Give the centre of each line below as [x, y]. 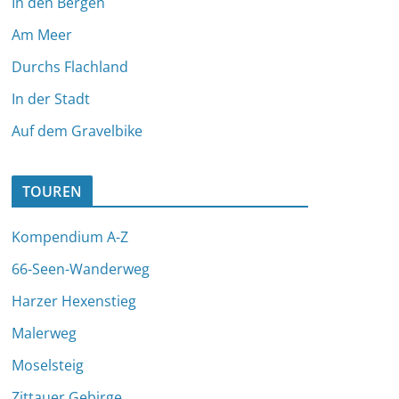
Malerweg [44, 333]
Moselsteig [48, 365]
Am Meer [42, 34]
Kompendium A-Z [70, 236]
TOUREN [52, 191]
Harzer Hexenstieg [74, 301]
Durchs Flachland [70, 66]
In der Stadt [51, 98]
